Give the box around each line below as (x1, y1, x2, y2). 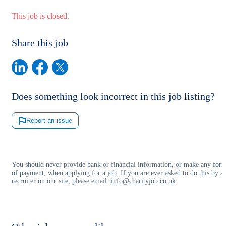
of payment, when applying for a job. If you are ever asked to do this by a (12, 168, 223, 177)
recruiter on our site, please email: (12, 177, 111, 185)
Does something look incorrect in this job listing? (12, 90, 215, 102)
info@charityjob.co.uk (111, 177, 176, 185)
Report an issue (26, 117, 72, 125)
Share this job (12, 37, 68, 48)
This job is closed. (12, 11, 69, 20)
